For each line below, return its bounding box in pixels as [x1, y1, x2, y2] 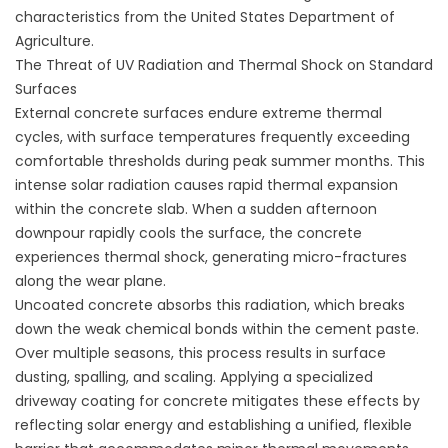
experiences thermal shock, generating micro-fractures [15, 247, 407, 267]
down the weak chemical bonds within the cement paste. [15, 319, 419, 339]
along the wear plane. [15, 271, 166, 291]
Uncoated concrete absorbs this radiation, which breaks [15, 295, 405, 315]
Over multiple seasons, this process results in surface [15, 343, 386, 363]
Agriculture [15, 31, 91, 51]
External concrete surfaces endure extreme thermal [15, 103, 382, 123]
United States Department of [187, 7, 395, 27]
